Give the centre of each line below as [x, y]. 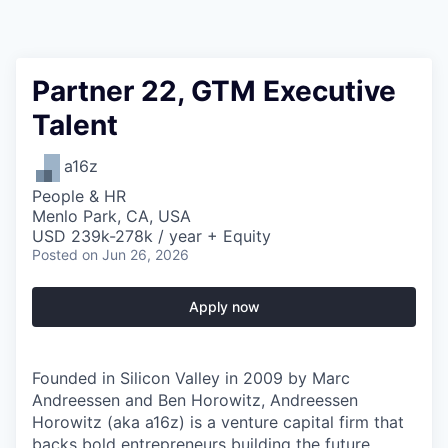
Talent [75, 125]
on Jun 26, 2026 [135, 254]
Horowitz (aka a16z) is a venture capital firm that [218, 422]
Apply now [224, 306]
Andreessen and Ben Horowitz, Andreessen [195, 400]
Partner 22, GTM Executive [214, 91]
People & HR [79, 196]
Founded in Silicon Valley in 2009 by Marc [191, 378]
